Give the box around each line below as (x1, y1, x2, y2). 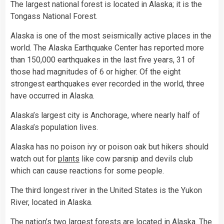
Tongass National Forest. (10, 11, 97, 21)
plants (58, 154, 79, 164)
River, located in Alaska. (10, 197, 92, 207)
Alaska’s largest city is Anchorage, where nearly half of (10, 110, 200, 120)
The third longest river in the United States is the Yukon (10, 185, 202, 195)
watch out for (10, 154, 58, 164)
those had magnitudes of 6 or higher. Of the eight (10, 67, 180, 77)
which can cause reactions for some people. (10, 166, 164, 176)
